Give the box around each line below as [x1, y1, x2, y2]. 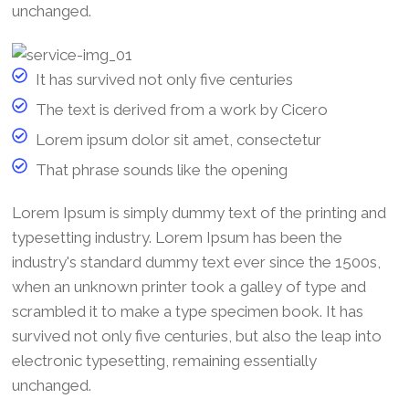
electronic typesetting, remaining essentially [11, 351, 317, 370]
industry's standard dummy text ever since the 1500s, [11, 252, 381, 271]
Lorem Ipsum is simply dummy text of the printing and [11, 203, 386, 222]
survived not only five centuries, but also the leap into [11, 326, 382, 345]
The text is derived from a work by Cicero [36, 100, 328, 119]
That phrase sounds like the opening [36, 160, 288, 179]
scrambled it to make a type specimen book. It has [11, 301, 363, 320]
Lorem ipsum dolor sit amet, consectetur [36, 130, 321, 149]
